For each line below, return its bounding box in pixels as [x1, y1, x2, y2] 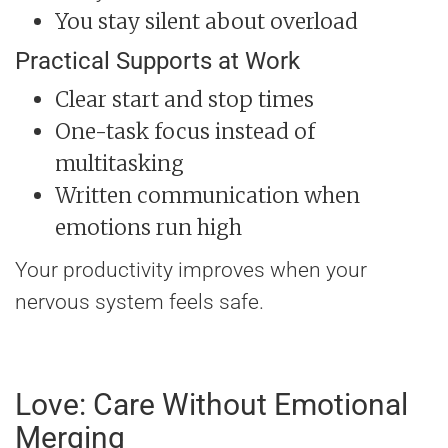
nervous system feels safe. [15, 290, 264, 315]
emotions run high [55, 214, 242, 242]
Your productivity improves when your [15, 258, 367, 283]
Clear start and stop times [55, 86, 314, 114]
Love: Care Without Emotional [15, 387, 408, 423]
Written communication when [55, 182, 360, 210]
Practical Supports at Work [15, 47, 300, 76]
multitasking [55, 150, 184, 178]
